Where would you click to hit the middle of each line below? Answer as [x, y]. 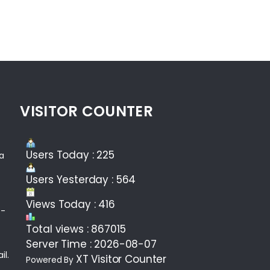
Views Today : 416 [71, 205]
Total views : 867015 [76, 229]
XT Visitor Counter [121, 259]
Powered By [51, 260]
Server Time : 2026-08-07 [91, 244]
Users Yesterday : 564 [81, 180]
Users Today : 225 [70, 155]
